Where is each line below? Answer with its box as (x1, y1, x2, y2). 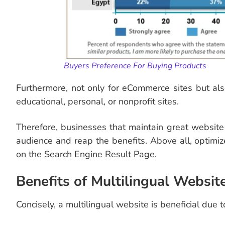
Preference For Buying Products (91, 60, 206, 72)
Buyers (64, 60, 89, 72)
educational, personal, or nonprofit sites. (16, 95, 179, 108)
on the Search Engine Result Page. (16, 148, 157, 161)
